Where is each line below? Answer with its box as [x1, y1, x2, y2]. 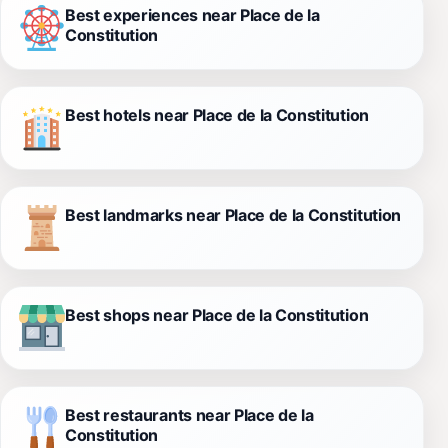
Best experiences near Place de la [65, 5, 320, 26]
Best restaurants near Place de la [65, 405, 314, 426]
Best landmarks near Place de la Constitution [65, 205, 401, 226]
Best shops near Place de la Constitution [65, 305, 369, 326]
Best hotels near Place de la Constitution [65, 105, 369, 126]
